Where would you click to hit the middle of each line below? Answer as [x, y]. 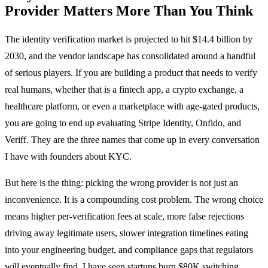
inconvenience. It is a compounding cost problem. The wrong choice [134, 199]
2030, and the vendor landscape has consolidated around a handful [130, 56]
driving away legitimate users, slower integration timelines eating [127, 233]
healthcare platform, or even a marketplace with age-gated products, [132, 106]
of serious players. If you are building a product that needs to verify [131, 72]
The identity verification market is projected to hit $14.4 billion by [129, 39]
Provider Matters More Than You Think [129, 10]
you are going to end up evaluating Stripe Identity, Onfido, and [123, 123]
